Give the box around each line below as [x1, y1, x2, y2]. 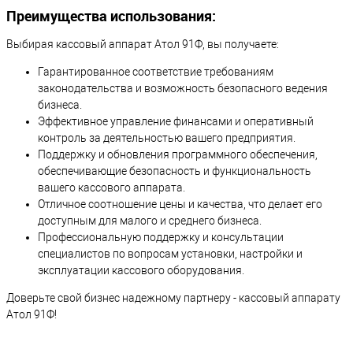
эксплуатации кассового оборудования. [38, 264, 244, 277]
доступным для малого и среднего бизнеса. [38, 214, 262, 228]
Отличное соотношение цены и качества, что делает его [38, 198, 322, 211]
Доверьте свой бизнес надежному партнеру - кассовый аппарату [6, 292, 340, 305]
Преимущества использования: [6, 6, 216, 26]
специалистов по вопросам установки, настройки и [38, 247, 303, 261]
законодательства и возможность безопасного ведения [38, 82, 328, 95]
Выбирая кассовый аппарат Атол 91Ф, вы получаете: [6, 38, 279, 51]
